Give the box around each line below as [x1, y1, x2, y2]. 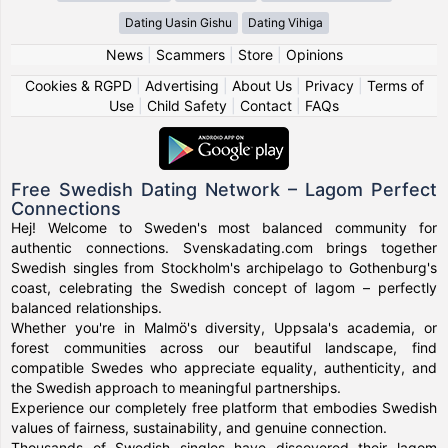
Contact [240, 96, 292, 114]
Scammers [155, 45, 225, 63]
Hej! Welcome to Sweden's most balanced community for [11, 218, 437, 236]
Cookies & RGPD [24, 76, 132, 94]
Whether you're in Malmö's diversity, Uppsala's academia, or [11, 318, 437, 336]
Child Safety [147, 96, 227, 114]
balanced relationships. [11, 298, 163, 316]
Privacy [304, 76, 354, 94]
